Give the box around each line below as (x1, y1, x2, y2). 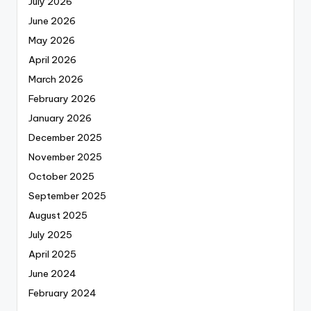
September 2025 (28, 190, 106, 203)
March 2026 (28, 73, 83, 86)
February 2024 (28, 287, 96, 300)
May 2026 (28, 34, 75, 47)
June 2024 (28, 267, 76, 280)
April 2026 (28, 53, 76, 67)
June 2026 (28, 15, 76, 28)
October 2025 (28, 170, 94, 183)
